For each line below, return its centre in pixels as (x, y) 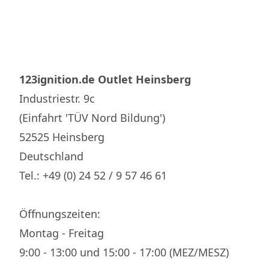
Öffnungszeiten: (60, 214)
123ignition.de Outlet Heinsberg (105, 79)
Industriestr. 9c (57, 98)
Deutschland (51, 156)
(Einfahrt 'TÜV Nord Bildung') (92, 118)
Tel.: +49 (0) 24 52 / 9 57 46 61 (93, 175)
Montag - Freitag (62, 233)
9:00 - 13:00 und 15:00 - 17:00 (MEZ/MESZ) (124, 252)
